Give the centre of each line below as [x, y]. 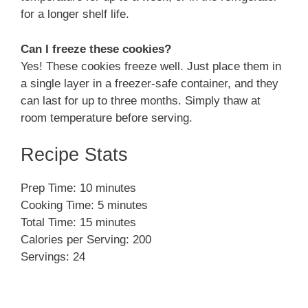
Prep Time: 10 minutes [78, 188]
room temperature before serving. [107, 118]
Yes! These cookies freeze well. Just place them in [151, 66]
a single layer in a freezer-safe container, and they [150, 83]
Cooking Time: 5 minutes [84, 206]
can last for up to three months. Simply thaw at [141, 100]
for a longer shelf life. [75, 14]
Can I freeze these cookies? [96, 49]
